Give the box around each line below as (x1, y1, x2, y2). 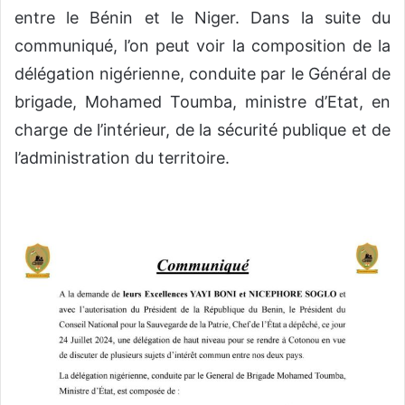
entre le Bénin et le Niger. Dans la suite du (14, 8, 391, 28)
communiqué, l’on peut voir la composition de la (14, 36, 391, 56)
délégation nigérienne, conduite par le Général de (14, 64, 391, 84)
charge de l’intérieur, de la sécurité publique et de (14, 120, 391, 140)
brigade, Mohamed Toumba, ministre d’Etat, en (14, 92, 391, 112)
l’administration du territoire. (14, 148, 230, 168)
